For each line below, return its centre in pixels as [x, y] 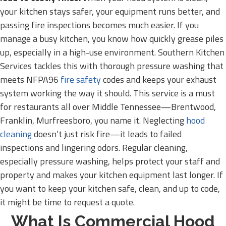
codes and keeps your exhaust [159, 79]
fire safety [81, 79]
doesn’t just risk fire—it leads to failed [107, 134]
